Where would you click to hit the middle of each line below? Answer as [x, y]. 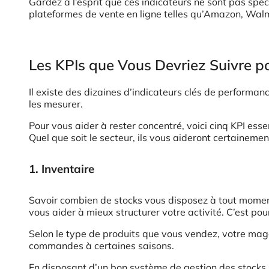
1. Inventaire [62, 168]
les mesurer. [56, 104]
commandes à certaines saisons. [101, 245]
